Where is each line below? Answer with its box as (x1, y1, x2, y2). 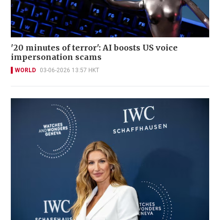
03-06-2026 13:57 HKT (40, 67, 99, 74)
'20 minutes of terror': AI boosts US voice (11, 43, 178, 53)
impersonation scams (11, 52, 102, 62)
